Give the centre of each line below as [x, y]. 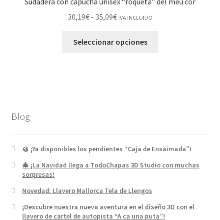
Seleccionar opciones [110, 41]
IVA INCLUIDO [135, 18]
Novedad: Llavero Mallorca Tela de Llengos [87, 190]
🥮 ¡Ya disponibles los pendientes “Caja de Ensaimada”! [107, 149]
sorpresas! [39, 174]
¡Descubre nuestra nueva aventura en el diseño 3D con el [109, 206]
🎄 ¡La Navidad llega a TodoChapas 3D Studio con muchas [111, 165]
